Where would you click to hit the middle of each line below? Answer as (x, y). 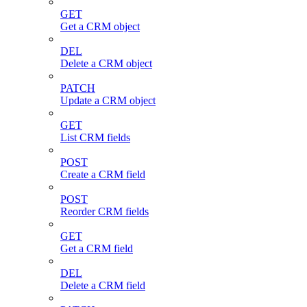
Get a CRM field (97, 248)
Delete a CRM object (106, 63)
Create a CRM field (103, 174)
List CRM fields (95, 137)
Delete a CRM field (103, 285)
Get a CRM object (100, 26)
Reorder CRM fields (105, 211)
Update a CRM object (108, 100)
